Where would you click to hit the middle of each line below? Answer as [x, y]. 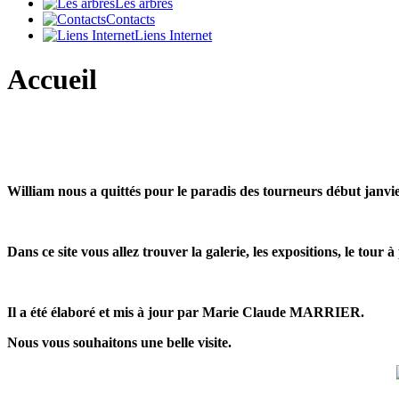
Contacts [130, 20]
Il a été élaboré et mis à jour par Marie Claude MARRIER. [186, 312]
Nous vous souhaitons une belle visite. [119, 342]
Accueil [52, 79]
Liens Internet [173, 36]
